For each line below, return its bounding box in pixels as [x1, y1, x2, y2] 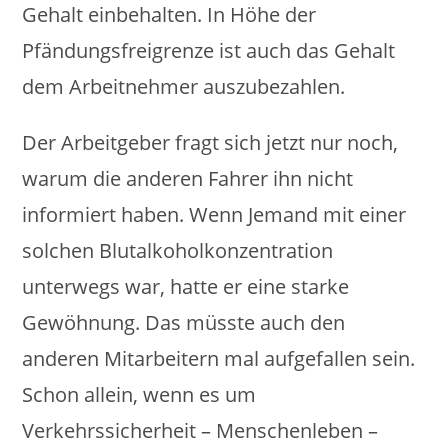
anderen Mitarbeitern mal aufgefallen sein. [22, 345, 416, 372]
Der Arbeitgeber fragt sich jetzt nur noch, [22, 129, 399, 156]
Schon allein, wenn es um [22, 381, 257, 408]
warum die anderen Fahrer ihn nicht [22, 165, 354, 192]
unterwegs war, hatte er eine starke [22, 273, 350, 300]
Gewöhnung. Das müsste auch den [22, 309, 346, 336]
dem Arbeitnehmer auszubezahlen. [22, 73, 346, 100]
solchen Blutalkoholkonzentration [22, 237, 334, 264]
